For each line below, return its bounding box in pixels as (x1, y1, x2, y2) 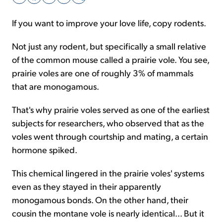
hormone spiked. (12, 144, 77, 155)
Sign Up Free (78, 21, 144, 36)
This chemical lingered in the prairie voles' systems (12, 167, 204, 178)
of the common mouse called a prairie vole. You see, (12, 54, 209, 65)
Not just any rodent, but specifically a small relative (12, 40, 206, 52)
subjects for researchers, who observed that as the (12, 117, 204, 128)
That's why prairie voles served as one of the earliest (12, 104, 210, 115)
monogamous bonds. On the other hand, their (12, 194, 188, 205)
